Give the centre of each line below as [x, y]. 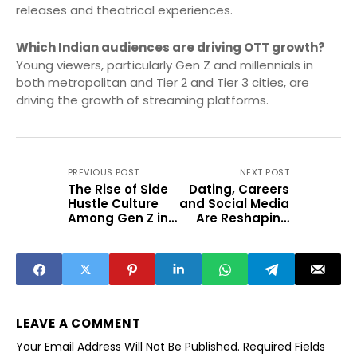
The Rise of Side [118, 190]
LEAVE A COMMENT [78, 324]
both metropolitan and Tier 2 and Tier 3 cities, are [163, 83]
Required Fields [284, 347]
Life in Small [252, 233]
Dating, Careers [239, 190]
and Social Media [234, 204]
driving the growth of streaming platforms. [142, 100]
